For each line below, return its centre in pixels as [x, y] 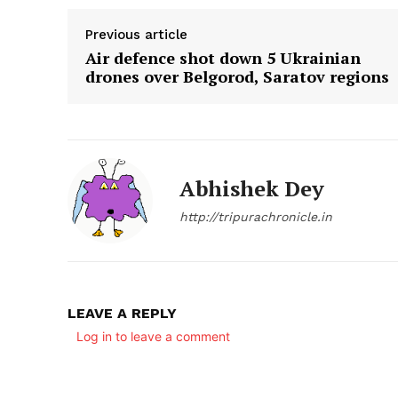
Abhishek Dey [252, 188]
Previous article [136, 34]
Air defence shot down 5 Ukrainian [223, 57]
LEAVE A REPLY [122, 313]
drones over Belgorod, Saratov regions [237, 76]
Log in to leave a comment [153, 336]
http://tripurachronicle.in [256, 216]
